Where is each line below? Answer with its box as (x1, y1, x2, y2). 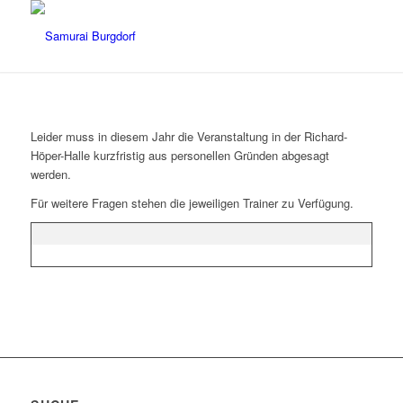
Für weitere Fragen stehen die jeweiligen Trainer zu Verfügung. (30, 194, 354, 212)
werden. (30, 166, 71, 184)
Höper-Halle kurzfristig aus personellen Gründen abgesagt (30, 147, 329, 165)
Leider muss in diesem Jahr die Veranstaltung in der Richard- (30, 128, 347, 146)
